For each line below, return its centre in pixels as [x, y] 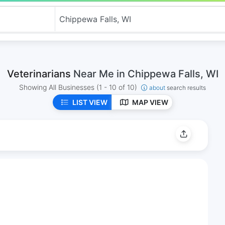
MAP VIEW [150, 102]
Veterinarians [40, 74]
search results [186, 88]
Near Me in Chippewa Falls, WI [146, 74]
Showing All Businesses [58, 87]
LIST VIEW [90, 102]
